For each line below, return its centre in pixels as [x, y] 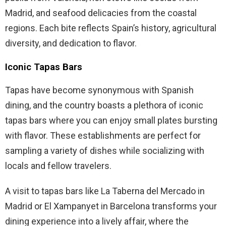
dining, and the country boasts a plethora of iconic [104, 105]
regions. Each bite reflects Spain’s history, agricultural [111, 28]
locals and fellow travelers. [58, 166]
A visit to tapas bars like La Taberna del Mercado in [105, 191]
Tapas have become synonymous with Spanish [99, 90]
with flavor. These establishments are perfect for [103, 136]
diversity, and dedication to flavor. [71, 43]
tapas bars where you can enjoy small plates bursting [111, 121]
